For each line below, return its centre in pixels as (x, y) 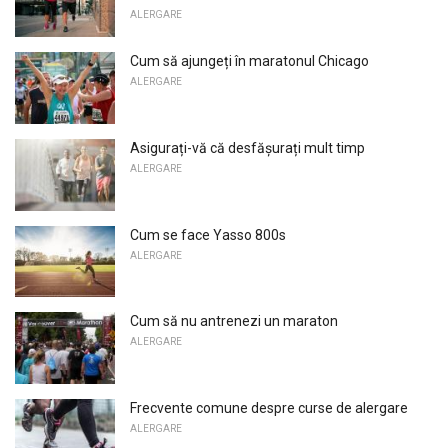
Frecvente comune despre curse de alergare (269, 407)
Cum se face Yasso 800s (208, 234)
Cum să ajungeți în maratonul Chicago (249, 61)
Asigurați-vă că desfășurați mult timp (247, 147)
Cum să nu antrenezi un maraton (234, 321)
